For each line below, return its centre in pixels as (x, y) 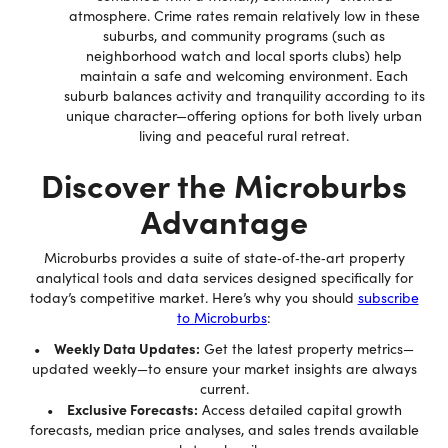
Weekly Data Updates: (127, 348)
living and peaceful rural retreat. (244, 135)
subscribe (388, 297)
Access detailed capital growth (299, 409)
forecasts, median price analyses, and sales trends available (224, 429)
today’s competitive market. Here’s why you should (193, 297)
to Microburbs (222, 317)
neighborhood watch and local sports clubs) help (244, 55)
